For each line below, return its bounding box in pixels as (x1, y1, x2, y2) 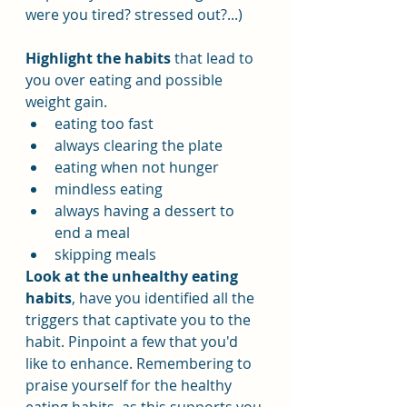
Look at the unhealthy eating (25, 266, 242, 286)
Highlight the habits (25, 48, 171, 68)
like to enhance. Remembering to (25, 353, 255, 373)
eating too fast (55, 114, 154, 134)
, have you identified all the (72, 288, 258, 308)
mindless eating (55, 179, 163, 199)
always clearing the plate (55, 135, 223, 155)
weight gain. (25, 92, 107, 112)
